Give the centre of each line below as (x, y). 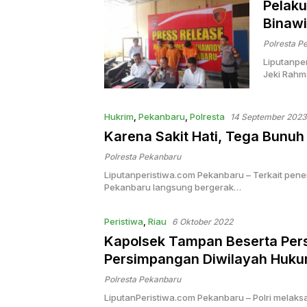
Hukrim (119, 117)
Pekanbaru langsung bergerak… (173, 187)
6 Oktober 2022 (202, 222)
